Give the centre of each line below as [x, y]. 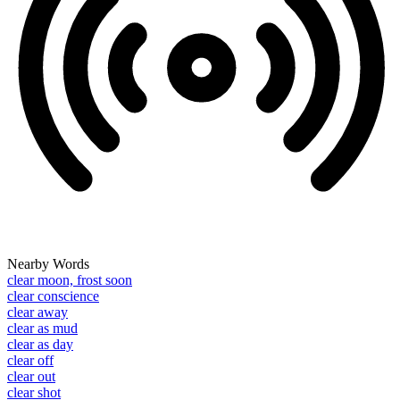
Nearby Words [48, 264]
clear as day [40, 345]
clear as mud [42, 329]
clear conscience [53, 296]
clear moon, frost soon [70, 280]
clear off [30, 361]
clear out [31, 377]
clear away [37, 312]
